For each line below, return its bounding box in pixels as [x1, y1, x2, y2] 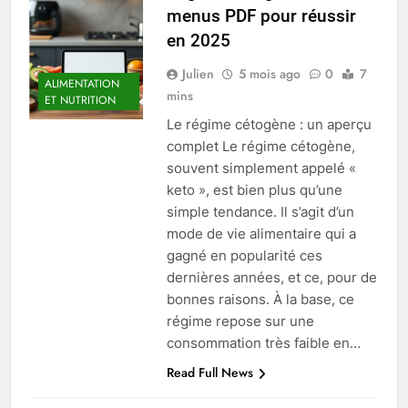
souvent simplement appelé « [166, 159, 356, 178]
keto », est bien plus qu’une [166, 181, 342, 199]
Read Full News [166, 363, 253, 382]
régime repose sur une [166, 312, 314, 331]
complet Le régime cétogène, [166, 138, 355, 156]
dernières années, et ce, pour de [166, 269, 377, 287]
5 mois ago [238, 65, 301, 84]
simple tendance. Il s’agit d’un [166, 203, 354, 221]
